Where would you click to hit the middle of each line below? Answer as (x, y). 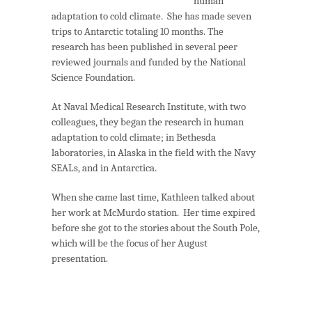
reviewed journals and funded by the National (149, 62)
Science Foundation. (93, 78)
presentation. (80, 259)
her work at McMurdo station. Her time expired (154, 213)
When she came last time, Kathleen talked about (153, 197)
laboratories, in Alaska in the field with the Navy (154, 153)
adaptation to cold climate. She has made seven (151, 16)
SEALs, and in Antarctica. (104, 168)
